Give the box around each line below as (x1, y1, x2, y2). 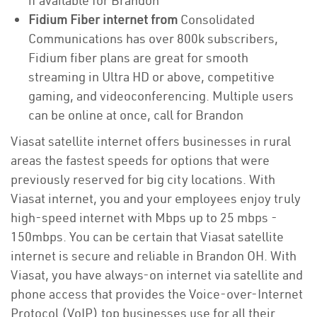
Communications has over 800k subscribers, (28, 30, 278, 47)
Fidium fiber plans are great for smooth (28, 50, 248, 66)
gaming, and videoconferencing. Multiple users (28, 88, 294, 104)
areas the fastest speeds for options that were (11, 152, 270, 168)
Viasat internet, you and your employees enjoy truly (11, 190, 301, 207)
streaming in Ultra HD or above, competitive (28, 69, 275, 85)
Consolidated (180, 11, 255, 28)
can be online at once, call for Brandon (28, 107, 246, 123)
